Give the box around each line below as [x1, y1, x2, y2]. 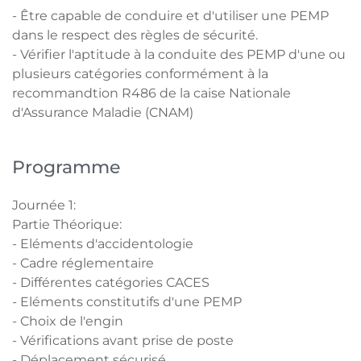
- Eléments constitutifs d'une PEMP [12, 294, 242, 309]
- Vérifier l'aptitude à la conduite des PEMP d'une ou [12, 47, 346, 62]
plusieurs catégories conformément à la [12, 66, 268, 81]
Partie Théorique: [12, 217, 122, 232]
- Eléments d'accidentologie [12, 236, 193, 251]
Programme [12, 156, 120, 178]
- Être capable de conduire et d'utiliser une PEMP [12, 8, 329, 23]
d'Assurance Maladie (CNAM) [12, 105, 193, 120]
